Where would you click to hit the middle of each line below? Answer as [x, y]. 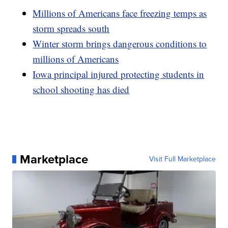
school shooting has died [81, 89]
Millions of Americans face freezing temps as [120, 13]
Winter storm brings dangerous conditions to [120, 43]
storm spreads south [71, 28]
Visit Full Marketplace [182, 159]
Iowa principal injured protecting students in [119, 74]
